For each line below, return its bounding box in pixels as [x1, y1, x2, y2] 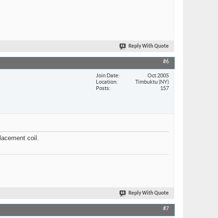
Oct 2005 [147, 72, 169, 78]
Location [96, 78, 116, 85]
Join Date [96, 72, 118, 78]
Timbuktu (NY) [135, 78, 169, 85]
